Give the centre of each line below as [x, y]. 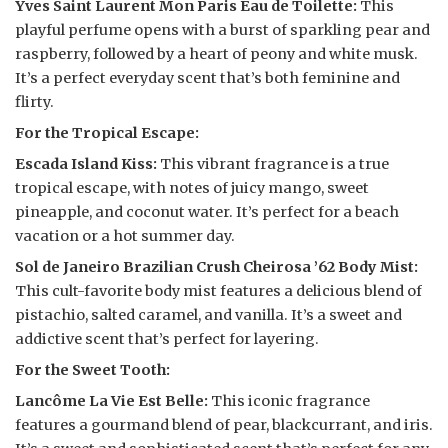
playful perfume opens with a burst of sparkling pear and [222, 30]
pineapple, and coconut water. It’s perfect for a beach [207, 212]
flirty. [34, 102]
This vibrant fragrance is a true [273, 164]
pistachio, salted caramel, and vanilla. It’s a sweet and [208, 315]
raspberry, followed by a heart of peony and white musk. [216, 54]
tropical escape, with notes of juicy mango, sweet [192, 188]
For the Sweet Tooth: [92, 370]
